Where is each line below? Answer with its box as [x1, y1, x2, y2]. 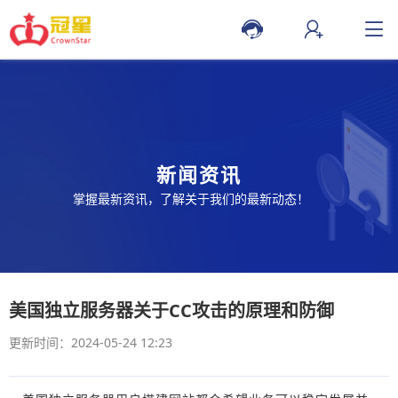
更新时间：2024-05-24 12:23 [9, 334, 172, 351]
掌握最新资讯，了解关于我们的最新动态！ [73, 189, 310, 207]
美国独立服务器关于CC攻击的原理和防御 [9, 298, 334, 322]
